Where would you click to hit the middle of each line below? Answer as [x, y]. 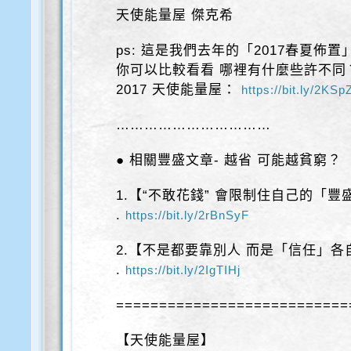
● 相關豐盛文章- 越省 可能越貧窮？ [229, 161]
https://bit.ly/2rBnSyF [188, 215]
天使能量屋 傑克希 [175, 16]
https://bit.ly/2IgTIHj [183, 270]
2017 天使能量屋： [179, 90]
